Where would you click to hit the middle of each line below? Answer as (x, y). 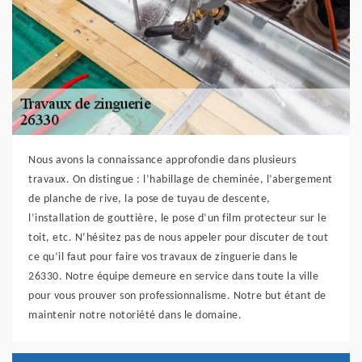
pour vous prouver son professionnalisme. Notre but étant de (177, 297)
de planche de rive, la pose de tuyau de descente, (149, 200)
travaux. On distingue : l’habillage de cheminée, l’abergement (181, 180)
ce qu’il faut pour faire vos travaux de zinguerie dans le (163, 258)
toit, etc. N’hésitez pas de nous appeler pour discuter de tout (178, 238)
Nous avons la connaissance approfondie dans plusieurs (162, 161)
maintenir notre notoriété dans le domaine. (135, 316)
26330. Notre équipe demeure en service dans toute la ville (173, 277)
